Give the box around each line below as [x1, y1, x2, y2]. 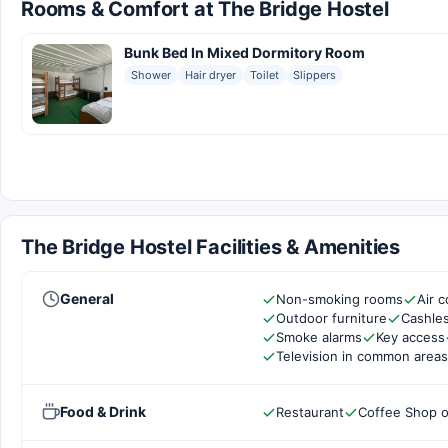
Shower [131, 68, 171, 82]
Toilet [250, 68, 279, 82]
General [60, 290, 114, 307]
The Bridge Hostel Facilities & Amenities [21, 235, 400, 259]
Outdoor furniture [276, 310, 387, 326]
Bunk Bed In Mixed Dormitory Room [124, 44, 365, 61]
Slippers [293, 68, 336, 82]
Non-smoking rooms [276, 291, 403, 307]
